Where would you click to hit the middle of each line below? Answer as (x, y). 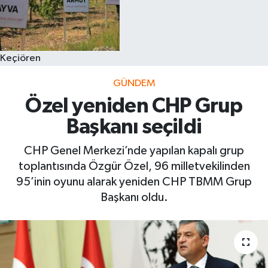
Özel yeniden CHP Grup (134, 106)
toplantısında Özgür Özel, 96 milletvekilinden (134, 166)
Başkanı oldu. (134, 197)
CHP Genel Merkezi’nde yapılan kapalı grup (134, 150)
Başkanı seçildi (134, 127)
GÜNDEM (134, 83)
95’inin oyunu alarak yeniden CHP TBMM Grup (134, 182)
